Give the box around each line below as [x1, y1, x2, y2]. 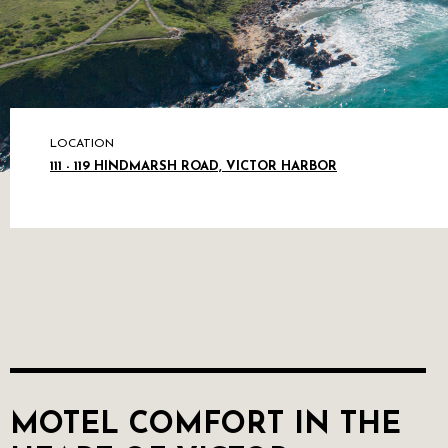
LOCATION [50, 138, 114, 150]
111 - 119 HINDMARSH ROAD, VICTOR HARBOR [50, 160, 337, 173]
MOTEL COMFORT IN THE [10, 410, 401, 441]
